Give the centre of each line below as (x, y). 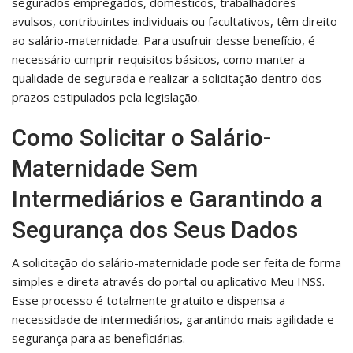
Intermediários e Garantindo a (167, 199)
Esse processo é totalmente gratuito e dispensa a (149, 300)
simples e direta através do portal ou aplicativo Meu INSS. (168, 281)
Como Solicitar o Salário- (141, 137)
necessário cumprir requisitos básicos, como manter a (158, 59)
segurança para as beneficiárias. (98, 338)
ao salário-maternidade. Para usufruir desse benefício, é (163, 40)
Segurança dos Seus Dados (155, 229)
